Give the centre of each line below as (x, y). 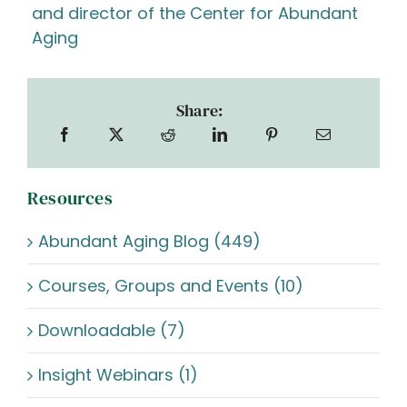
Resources (70, 198)
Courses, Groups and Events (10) (171, 286)
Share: (200, 110)
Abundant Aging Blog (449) (149, 241)
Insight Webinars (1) (118, 375)
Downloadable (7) (112, 330)
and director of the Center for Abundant (195, 13)
